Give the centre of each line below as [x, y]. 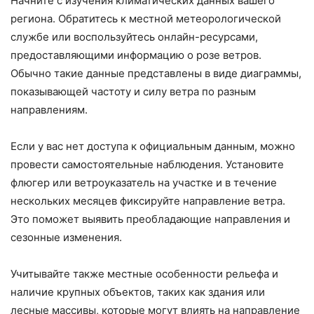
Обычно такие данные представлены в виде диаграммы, [156, 74]
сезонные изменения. [66, 238]
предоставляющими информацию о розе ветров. [136, 55]
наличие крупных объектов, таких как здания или [138, 292]
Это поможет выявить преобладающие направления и [150, 219]
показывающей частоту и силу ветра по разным [133, 92]
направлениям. [49, 110]
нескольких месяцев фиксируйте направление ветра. [148, 201]
